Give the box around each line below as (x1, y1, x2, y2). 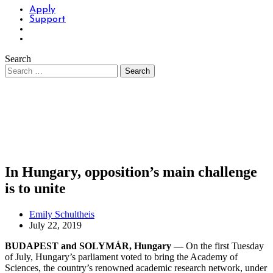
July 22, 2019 (29, 219, 82, 230)
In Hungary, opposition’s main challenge (5, 164, 257, 180)
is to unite (5, 180, 66, 196)
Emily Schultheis (29, 208, 94, 219)
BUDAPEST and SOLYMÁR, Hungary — (5, 240, 186, 251)
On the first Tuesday (186, 240, 264, 251)
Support (29, 15, 66, 24)
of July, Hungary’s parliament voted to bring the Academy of (5, 251, 238, 262)
